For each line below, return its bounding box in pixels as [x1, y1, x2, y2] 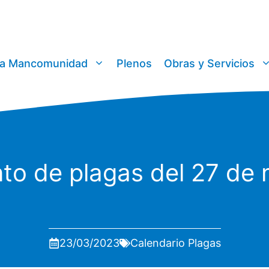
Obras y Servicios [164, 57, 255, 70]
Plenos [116, 57, 152, 70]
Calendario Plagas [130, 237, 221, 250]
